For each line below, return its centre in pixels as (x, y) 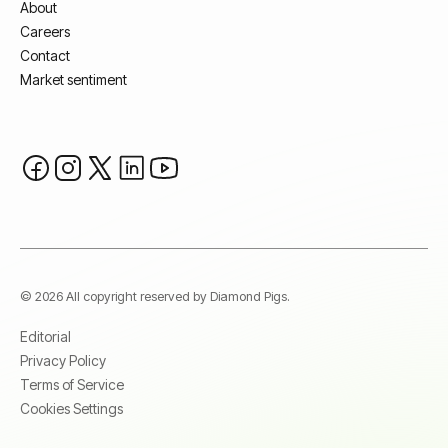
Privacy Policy (63, 361)
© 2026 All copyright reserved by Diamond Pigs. (155, 297)
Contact (45, 56)
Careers (45, 32)
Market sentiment (73, 80)
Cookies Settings (71, 409)
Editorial (45, 337)
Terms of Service (72, 385)
